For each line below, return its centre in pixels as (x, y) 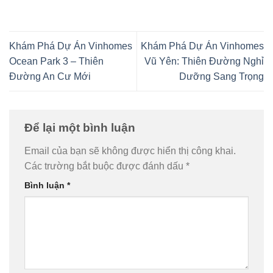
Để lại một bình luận (81, 128)
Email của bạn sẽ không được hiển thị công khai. (130, 151)
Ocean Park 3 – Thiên (56, 62)
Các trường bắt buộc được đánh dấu (105, 166)
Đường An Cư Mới (50, 77)
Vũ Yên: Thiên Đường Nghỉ (204, 62)
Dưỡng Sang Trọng (222, 77)
